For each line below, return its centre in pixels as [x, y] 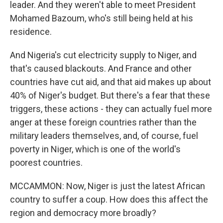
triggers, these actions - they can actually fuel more [111, 109]
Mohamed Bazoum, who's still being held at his [102, 18]
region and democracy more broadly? [83, 213]
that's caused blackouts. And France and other [101, 68]
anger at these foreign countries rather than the [103, 122]
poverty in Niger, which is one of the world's [95, 149]
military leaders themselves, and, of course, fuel [104, 136]
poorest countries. [46, 163]
